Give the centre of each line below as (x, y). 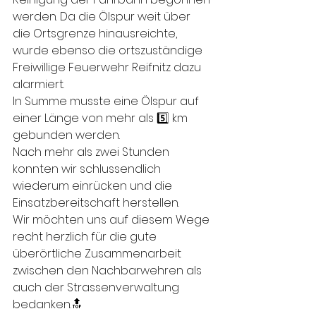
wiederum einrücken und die (94, 186)
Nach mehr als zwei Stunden (92, 152)
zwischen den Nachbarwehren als (109, 271)
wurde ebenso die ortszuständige (109, 50)
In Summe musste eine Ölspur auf (107, 101)
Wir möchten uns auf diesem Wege (113, 220)
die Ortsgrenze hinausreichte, (96, 34)
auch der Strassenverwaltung (97, 287)
